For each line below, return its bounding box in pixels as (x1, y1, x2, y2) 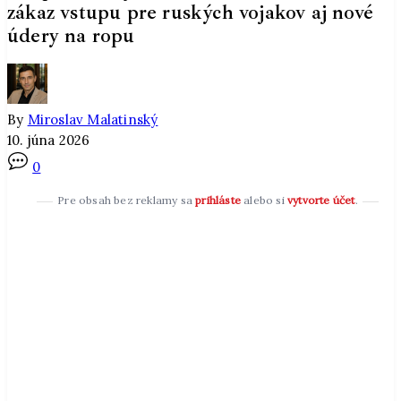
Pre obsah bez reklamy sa (57, 193, 196, 208)
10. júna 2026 (7, 132, 90, 149)
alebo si (241, 193, 287, 208)
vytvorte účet (287, 193, 355, 208)
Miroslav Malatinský (27, 111, 158, 129)
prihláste (195, 193, 241, 208)
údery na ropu (7, 22, 135, 48)
